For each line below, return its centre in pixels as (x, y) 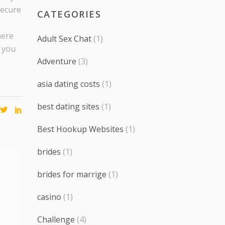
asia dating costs (68, 84)
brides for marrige (72, 174)
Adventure (57, 61)
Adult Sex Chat (64, 38)
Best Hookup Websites (80, 129)
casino (49, 197)
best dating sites (68, 106)
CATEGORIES (69, 14)
